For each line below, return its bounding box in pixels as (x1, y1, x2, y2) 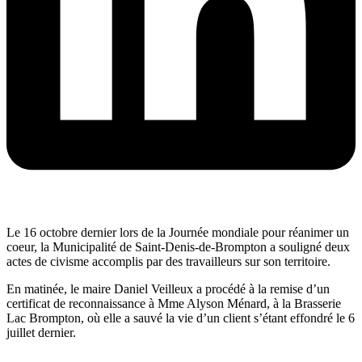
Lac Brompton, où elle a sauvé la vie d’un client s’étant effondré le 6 (6, 311, 355, 326)
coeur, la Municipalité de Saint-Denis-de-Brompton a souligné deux (6, 240, 350, 255)
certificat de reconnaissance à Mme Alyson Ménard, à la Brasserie (6, 297, 341, 311)
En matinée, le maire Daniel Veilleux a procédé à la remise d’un (6, 282, 330, 297)
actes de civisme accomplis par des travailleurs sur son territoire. (6, 255, 330, 269)
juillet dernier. (6, 326, 76, 340)
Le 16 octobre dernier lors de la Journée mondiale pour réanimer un (6, 225, 349, 240)
